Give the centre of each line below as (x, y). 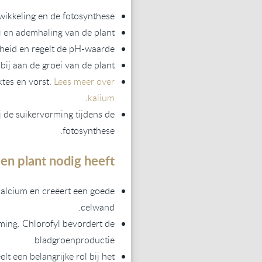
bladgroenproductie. (75, 239)
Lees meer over (84, 81)
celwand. (98, 207)
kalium (101, 97)
